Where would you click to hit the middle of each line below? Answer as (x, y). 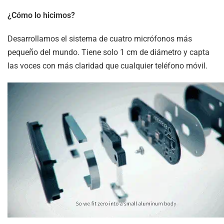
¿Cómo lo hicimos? (41, 15)
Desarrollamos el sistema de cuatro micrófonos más (100, 38)
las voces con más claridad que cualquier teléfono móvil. (107, 65)
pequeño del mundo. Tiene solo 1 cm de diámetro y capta (108, 52)
